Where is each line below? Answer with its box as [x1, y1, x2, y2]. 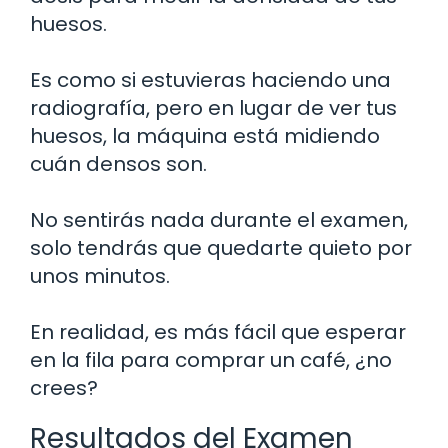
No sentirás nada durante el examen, [30, 205, 408, 234]
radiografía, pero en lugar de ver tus [30, 93, 397, 122]
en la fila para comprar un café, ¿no [30, 345, 392, 374]
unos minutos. [30, 261, 170, 290]
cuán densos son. [30, 149, 207, 178]
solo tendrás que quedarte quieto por [30, 233, 412, 262]
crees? [30, 373, 98, 402]
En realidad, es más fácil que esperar [30, 317, 406, 346]
